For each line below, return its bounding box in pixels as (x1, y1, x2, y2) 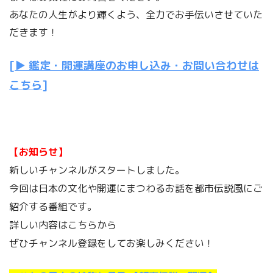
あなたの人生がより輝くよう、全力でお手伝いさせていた (9, 8, 263, 22)
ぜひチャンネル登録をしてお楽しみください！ (9, 236, 214, 250)
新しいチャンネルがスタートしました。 (9, 163, 185, 177)
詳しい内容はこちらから (9, 218, 116, 232)
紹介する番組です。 (9, 200, 97, 214)
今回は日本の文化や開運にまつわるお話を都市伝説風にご (9, 182, 263, 196)
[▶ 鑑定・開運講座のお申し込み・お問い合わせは (9, 58, 259, 74)
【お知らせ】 (9, 145, 68, 159)
